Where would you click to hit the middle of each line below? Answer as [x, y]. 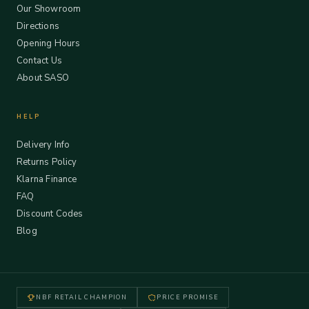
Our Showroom [49, 9]
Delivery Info [43, 145]
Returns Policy [47, 162]
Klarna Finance [47, 179]
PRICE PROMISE [188, 297]
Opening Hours [49, 43]
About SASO [43, 78]
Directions [38, 26]
